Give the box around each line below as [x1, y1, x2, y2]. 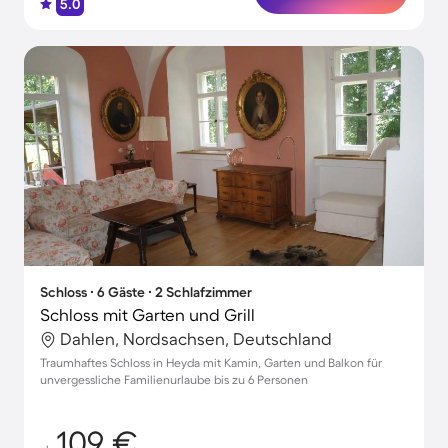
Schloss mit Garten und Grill [40, 305, 255, 324]
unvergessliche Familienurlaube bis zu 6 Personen [40, 373, 308, 386]
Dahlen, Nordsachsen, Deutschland [60, 329, 332, 348]
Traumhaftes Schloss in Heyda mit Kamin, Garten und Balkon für [40, 356, 382, 369]
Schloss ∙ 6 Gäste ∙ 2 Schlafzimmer [40, 284, 252, 300]
